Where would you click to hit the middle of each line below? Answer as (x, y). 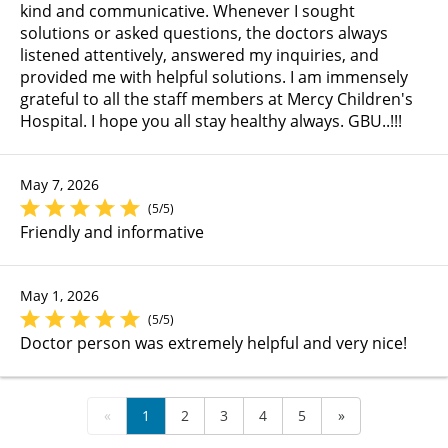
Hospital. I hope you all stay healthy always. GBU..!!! (211, 121)
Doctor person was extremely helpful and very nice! (213, 343)
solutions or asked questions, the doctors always (204, 33)
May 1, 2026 (59, 296)
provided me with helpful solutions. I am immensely (214, 77)
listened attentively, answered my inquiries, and (199, 55)
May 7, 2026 (59, 185)
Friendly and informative (112, 232)
